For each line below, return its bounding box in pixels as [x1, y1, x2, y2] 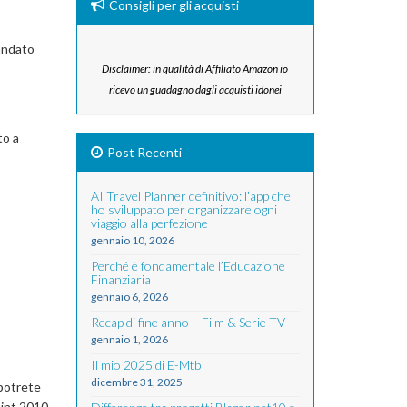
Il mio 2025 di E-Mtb [90, 357, 201, 372]
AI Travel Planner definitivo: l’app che [90, 188, 291, 203]
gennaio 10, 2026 [90, 233, 174, 247]
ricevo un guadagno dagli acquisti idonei [108, 83, 282, 96]
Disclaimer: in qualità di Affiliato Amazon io [102, 62, 289, 75]
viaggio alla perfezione [90, 215, 208, 231]
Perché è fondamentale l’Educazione [90, 258, 285, 273]
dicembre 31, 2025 [90, 375, 183, 389]
